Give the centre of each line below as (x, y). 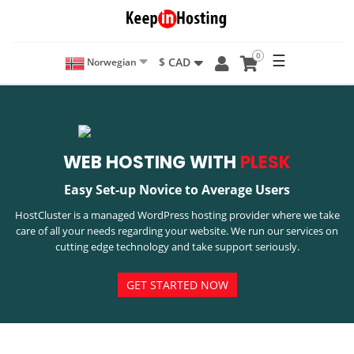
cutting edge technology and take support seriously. (177, 246)
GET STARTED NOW (177, 284)
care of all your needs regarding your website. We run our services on (177, 230)
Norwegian (111, 62)
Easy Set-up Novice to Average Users (177, 189)
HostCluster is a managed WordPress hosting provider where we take (177, 215)
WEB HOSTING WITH (152, 162)
